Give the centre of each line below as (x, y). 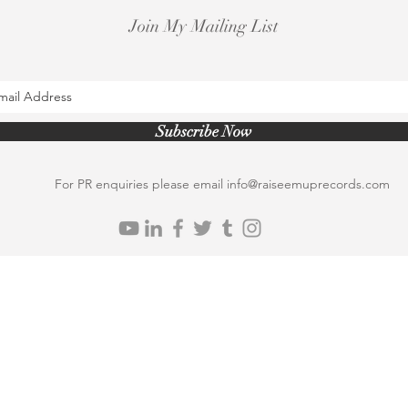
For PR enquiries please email (140, 184)
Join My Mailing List (204, 26)
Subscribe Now (204, 132)
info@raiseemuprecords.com (308, 184)
